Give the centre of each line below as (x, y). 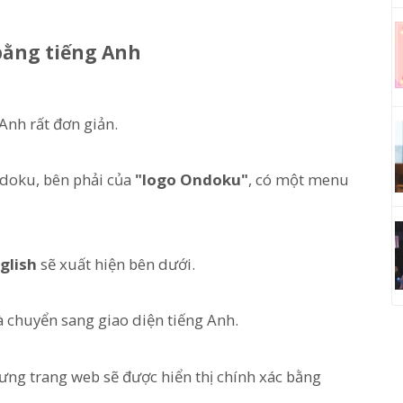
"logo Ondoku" (192, 179)
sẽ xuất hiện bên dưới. (116, 264)
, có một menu (299, 179)
